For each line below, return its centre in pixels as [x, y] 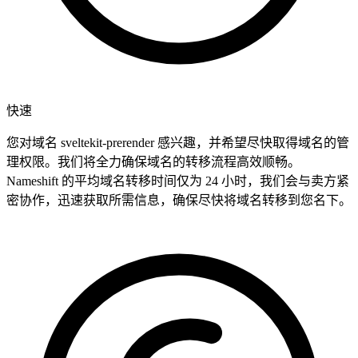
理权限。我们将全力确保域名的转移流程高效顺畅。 [153, 162]
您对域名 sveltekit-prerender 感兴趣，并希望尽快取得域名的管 [178, 143]
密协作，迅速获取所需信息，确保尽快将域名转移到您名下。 [179, 201]
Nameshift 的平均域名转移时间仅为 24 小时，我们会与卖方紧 [178, 181]
